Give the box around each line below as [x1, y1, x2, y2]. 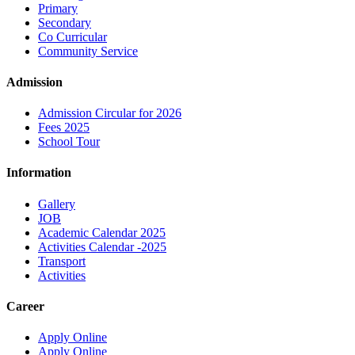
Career [6, 299, 44, 313]
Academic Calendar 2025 [38, 225, 166, 239]
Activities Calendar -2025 [38, 239, 166, 254]
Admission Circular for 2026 [38, 106, 181, 120]
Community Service [38, 44, 138, 58]
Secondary [38, 15, 91, 29]
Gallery [38, 197, 75, 211]
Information [6, 166, 71, 180]
